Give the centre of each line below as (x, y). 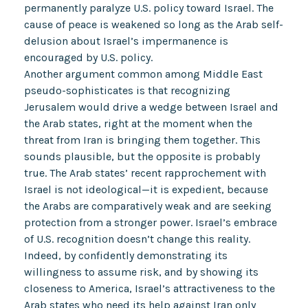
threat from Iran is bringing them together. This (142, 140)
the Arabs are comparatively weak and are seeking (147, 206)
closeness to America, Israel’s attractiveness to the (149, 288)
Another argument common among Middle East (143, 74)
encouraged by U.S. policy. (88, 57)
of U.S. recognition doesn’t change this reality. (137, 239)
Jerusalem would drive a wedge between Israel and (151, 107)
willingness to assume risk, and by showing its (141, 272)
